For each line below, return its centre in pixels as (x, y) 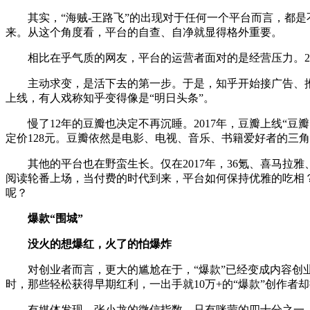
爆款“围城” (55, 218)
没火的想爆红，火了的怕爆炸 (89, 244)
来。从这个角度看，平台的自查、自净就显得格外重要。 (144, 32)
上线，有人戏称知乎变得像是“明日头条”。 (110, 98)
